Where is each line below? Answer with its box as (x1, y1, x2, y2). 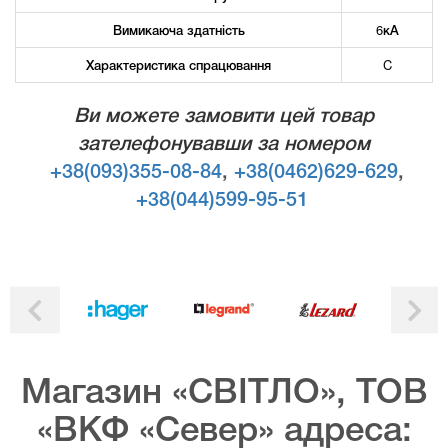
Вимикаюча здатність (112, 19, 245, 39)
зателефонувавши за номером (78, 135, 370, 154)
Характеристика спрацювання (86, 54, 271, 74)
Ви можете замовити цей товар (74, 107, 374, 126)
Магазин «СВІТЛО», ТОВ (20, 377, 428, 410)
